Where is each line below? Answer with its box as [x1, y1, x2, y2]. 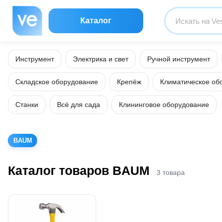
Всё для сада [57, 101, 100, 109]
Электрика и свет [73, 55, 128, 63]
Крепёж [117, 78, 141, 86]
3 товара [157, 168, 185, 176]
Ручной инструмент [147, 55, 210, 63]
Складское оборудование [15, 78, 98, 86]
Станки [15, 101, 38, 109]
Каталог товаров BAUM [8, 163, 150, 177]
